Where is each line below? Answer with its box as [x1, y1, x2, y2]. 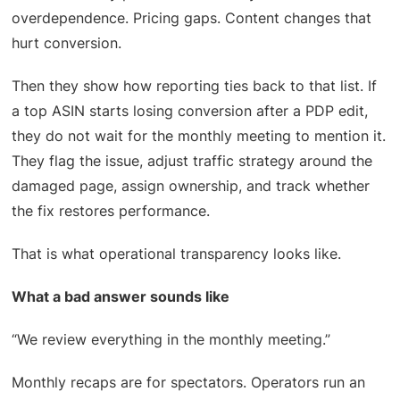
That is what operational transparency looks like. [12, 245, 342, 263]
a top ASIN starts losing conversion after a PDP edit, [12, 102, 369, 121]
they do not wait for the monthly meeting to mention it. [12, 127, 387, 146]
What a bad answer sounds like [12, 287, 230, 306]
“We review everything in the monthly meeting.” [12, 330, 331, 349]
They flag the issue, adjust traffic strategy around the [12, 152, 373, 171]
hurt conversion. [12, 34, 122, 53]
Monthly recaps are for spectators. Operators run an [12, 373, 366, 392]
